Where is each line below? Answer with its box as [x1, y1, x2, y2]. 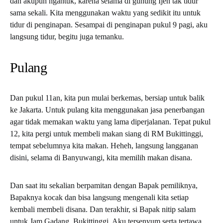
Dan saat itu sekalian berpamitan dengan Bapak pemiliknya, [10, 181, 198, 190]
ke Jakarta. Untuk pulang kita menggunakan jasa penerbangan [10, 105, 205, 114]
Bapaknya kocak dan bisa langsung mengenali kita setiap [10, 193, 189, 202]
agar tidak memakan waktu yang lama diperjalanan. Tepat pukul [10, 117, 211, 126]
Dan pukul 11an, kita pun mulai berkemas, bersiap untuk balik [10, 93, 205, 102]
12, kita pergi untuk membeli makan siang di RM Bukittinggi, [10, 129, 203, 138]
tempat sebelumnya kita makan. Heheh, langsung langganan [10, 141, 198, 150]
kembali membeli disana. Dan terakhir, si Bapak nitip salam [10, 205, 196, 214]
